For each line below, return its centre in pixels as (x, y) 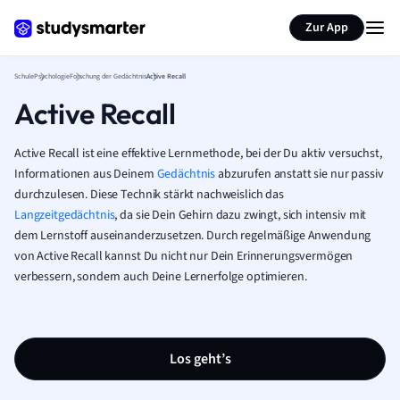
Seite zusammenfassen (293, 16)
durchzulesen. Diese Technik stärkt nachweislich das (149, 195)
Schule (24, 76)
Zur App (327, 28)
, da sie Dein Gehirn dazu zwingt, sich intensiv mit (241, 215)
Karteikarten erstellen (129, 16)
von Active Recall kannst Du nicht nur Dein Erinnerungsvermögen (184, 256)
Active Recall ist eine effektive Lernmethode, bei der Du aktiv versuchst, (198, 154)
